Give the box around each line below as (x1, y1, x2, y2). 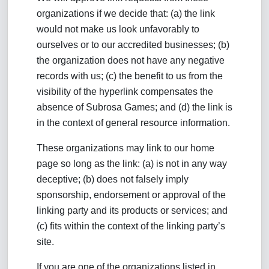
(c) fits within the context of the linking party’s (37, 221, 225, 231)
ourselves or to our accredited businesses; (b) (37, 40, 229, 50)
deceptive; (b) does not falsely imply (37, 174, 189, 184)
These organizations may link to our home (37, 143, 214, 153)
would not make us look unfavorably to (37, 24, 199, 34)
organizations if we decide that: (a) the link (37, 8, 215, 19)
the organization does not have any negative (37, 55, 225, 65)
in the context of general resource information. (37, 118, 230, 128)
